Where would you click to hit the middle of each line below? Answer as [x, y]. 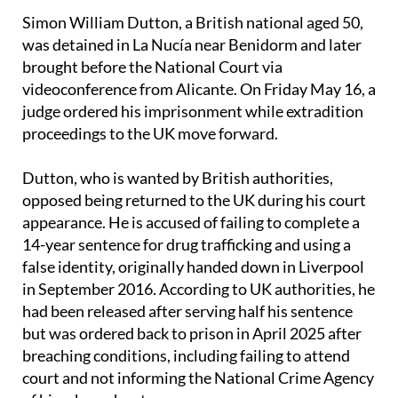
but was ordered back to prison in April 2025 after [192, 366]
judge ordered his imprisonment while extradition [193, 144]
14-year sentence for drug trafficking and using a [187, 277]
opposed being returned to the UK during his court [194, 233]
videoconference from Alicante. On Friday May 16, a [199, 122]
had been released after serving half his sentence [187, 344]
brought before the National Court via [152, 99]
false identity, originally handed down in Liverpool [193, 299]
